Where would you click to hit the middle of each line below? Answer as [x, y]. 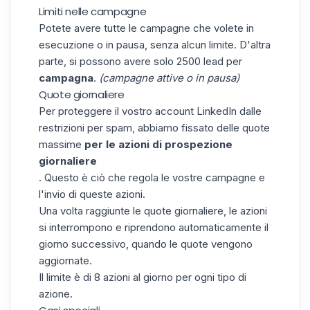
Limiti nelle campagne [93, 11]
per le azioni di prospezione [157, 144]
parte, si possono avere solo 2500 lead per [140, 61]
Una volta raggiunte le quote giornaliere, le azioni [153, 210]
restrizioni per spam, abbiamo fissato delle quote [154, 127]
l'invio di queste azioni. [92, 194]
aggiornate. [65, 260]
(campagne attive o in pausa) [169, 77]
